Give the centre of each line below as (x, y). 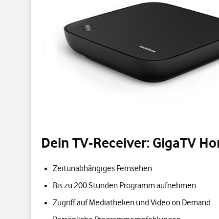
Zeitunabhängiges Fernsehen (102, 168)
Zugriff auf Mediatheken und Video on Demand (132, 202)
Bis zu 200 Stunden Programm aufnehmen (124, 185)
